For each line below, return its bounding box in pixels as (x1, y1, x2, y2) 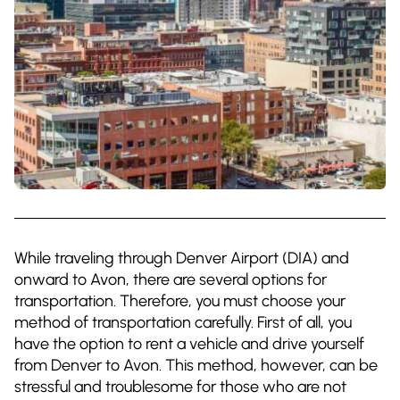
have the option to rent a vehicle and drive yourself (14, 333, 364, 354)
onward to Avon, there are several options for (14, 269, 327, 289)
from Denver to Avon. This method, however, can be (14, 354, 378, 375)
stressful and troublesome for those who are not (14, 376, 346, 396)
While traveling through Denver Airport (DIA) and (14, 247, 349, 268)
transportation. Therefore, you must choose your (14, 290, 346, 311)
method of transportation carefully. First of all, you (14, 312, 352, 332)
